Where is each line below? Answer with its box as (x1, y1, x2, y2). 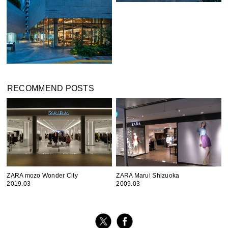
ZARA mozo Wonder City (7, 172, 78, 179)
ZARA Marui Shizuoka (116, 172, 180, 179)
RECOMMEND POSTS (7, 83, 95, 93)
